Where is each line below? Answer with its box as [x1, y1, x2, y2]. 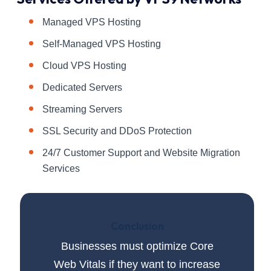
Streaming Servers [42, 104, 122, 115]
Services [42, 163, 80, 174]
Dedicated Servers [42, 82, 122, 93]
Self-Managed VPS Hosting [42, 39, 161, 50]
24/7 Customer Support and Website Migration [42, 148, 240, 158]
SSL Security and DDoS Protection [42, 126, 192, 137]
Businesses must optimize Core [60, 240, 214, 253]
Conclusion [110, 220, 164, 233]
